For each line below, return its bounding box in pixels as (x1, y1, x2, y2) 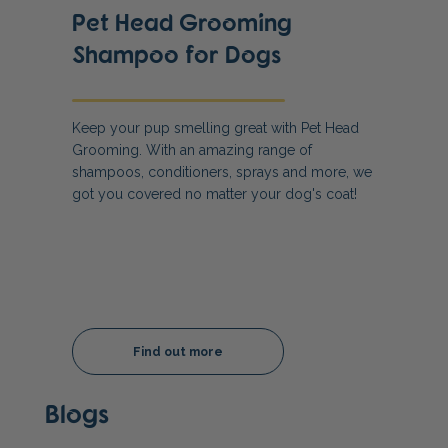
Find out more (132, 344, 223, 360)
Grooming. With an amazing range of (71, 142, 312, 159)
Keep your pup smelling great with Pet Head (71, 120, 359, 137)
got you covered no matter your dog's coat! (71, 186, 357, 203)
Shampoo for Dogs (71, 39, 281, 69)
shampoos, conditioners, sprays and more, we (71, 164, 372, 181)
